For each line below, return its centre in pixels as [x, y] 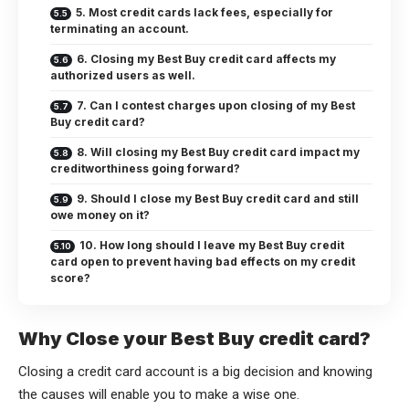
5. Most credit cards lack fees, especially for [204, 12]
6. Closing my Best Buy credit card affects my [206, 58]
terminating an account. [120, 28]
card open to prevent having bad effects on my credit [203, 261]
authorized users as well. [123, 75]
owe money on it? [100, 215]
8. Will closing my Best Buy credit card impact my [218, 152]
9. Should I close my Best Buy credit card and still [218, 198]
